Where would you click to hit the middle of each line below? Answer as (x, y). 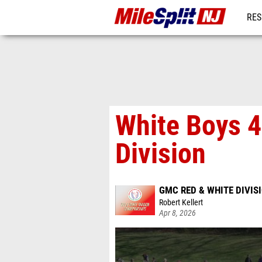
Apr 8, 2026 (177, 213)
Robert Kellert (181, 203)
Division (161, 154)
